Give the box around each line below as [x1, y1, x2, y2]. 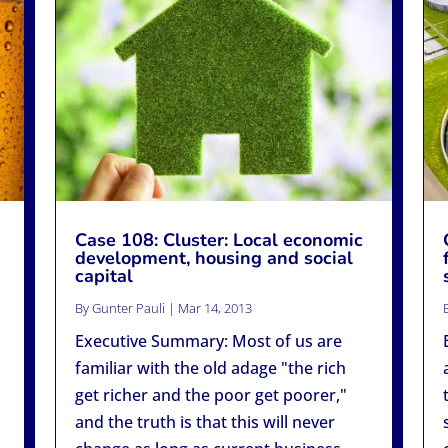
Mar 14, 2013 [177, 298, 252, 317]
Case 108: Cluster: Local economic [74, 227, 363, 252]
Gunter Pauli [91, 298, 165, 317]
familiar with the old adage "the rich [74, 356, 346, 379]
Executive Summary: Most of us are [74, 329, 342, 352]
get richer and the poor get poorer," [74, 383, 347, 406]
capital [74, 263, 133, 288]
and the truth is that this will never [74, 410, 335, 433]
